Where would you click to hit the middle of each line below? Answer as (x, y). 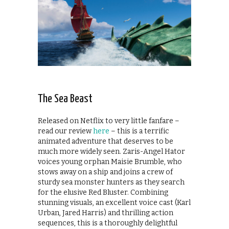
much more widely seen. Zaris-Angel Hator (111, 151)
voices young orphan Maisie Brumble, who (110, 162)
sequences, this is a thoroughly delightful (108, 223)
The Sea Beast (65, 99)
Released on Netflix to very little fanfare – (109, 121)
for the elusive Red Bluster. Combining (103, 192)
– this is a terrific (139, 131)
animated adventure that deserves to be (106, 141)
